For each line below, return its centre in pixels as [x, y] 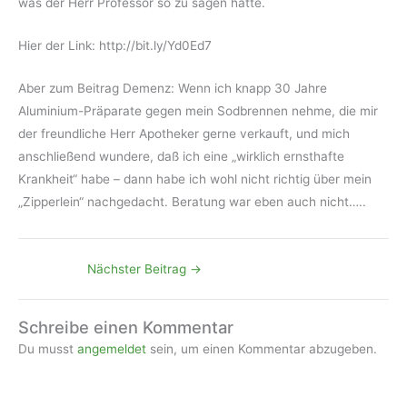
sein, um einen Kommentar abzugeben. [262, 348]
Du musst [48, 348]
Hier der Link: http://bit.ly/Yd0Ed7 [115, 46]
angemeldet [112, 348]
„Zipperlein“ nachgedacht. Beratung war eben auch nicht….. [192, 202]
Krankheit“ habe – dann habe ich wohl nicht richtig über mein [195, 179]
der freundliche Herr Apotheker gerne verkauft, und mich [184, 134]
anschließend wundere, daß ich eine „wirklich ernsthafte [181, 157]
